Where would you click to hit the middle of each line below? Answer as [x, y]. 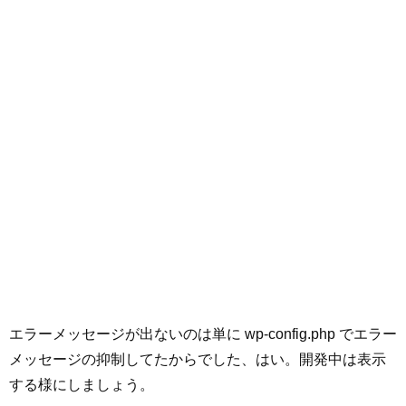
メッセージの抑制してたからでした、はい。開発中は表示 [198, 359]
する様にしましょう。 [82, 384]
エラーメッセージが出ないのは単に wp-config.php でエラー [203, 333]
